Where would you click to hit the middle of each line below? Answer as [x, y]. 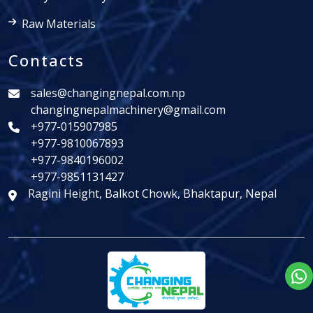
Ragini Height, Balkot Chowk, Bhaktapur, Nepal [152, 194]
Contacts [46, 60]
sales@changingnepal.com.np [108, 93]
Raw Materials [59, 24]
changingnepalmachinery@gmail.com [128, 110]
